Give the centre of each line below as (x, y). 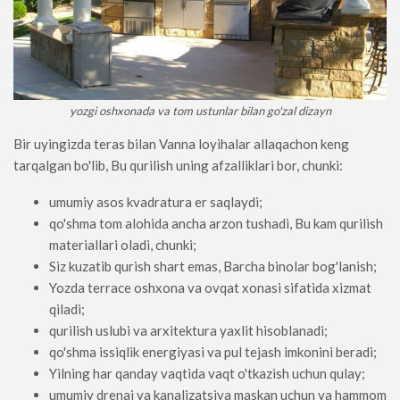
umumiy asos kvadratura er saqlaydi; (156, 202)
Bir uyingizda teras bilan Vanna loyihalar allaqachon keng (181, 144)
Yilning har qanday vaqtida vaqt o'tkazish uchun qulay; (207, 374)
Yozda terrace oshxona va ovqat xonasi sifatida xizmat (210, 288)
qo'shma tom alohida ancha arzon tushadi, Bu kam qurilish (216, 224)
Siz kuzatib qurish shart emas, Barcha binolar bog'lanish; (213, 267)
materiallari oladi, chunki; (123, 245)
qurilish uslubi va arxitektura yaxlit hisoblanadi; (188, 331)
